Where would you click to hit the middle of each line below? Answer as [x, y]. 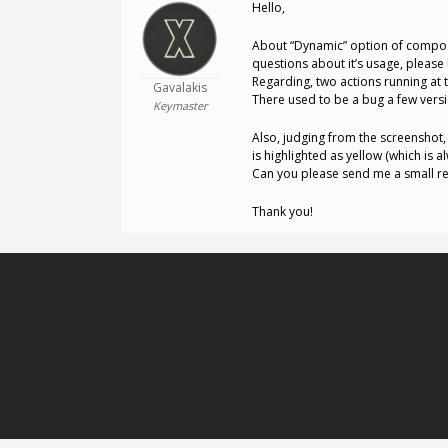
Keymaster [179, 105]
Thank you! [282, 211]
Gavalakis [179, 87]
